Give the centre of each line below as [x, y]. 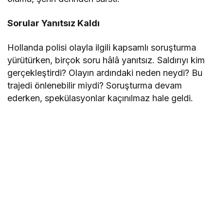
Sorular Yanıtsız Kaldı [54, 23]
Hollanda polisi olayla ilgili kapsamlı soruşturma [102, 47]
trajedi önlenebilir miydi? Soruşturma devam [95, 85]
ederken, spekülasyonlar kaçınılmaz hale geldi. [100, 98]
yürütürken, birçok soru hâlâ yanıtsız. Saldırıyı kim [106, 60]
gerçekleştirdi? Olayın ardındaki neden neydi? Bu [105, 73]
